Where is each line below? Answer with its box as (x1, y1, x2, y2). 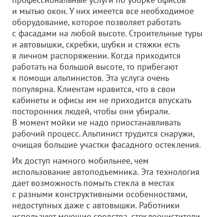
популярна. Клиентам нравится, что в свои (12, 83, 175, 94)
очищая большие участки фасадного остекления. (12, 139, 201, 150)
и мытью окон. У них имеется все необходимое (12, 5, 194, 16)
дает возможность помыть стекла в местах (12, 177, 174, 188)
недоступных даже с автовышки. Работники (12, 200, 180, 211)
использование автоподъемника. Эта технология (12, 166, 200, 177)
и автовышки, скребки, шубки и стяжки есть (12, 39, 179, 50)
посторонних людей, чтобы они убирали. (12, 106, 170, 117)
